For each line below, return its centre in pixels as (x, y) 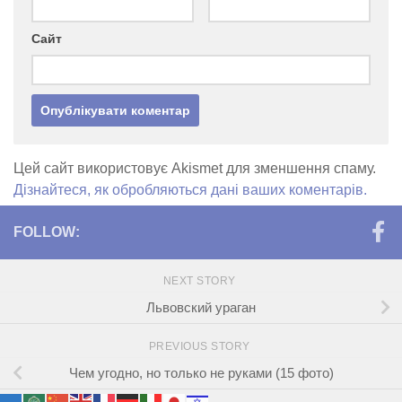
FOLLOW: (47, 232)
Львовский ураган (201, 307)
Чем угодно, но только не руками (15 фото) (201, 372)
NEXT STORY (201, 281)
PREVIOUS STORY (201, 346)
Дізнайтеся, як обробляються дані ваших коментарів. (190, 190)
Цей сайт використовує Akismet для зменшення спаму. (195, 168)
